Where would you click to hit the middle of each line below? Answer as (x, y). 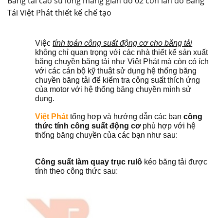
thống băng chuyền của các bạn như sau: (107, 135)
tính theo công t (62, 171)
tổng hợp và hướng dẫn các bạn (126, 116)
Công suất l (56, 162)
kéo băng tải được (176, 162)
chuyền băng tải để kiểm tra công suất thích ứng (118, 80)
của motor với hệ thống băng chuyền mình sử (113, 89)
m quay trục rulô (113, 162)
